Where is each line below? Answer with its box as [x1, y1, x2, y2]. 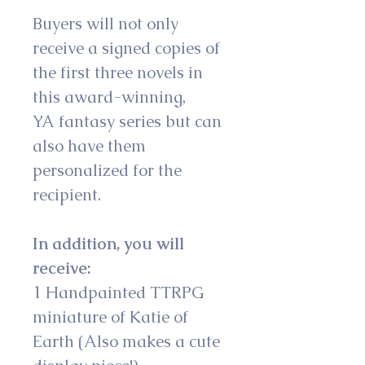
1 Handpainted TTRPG [33, 282, 208, 303]
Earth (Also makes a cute [33, 331, 224, 352]
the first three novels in [33, 62, 207, 83]
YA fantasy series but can [33, 111, 226, 132]
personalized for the [33, 160, 186, 181]
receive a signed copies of [33, 37, 224, 59]
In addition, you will [33, 233, 188, 254]
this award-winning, [33, 86, 190, 108]
